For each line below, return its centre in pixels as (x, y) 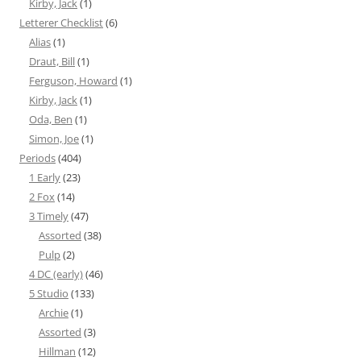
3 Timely (49, 216)
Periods (37, 158)
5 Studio (49, 294)
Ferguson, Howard (73, 81)
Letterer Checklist (61, 23)
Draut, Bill (52, 62)
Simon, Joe (54, 139)
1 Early (45, 178)
